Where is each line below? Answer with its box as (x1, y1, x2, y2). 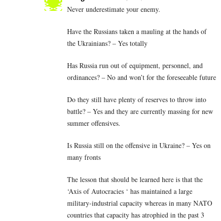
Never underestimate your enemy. (67, 4, 160, 14)
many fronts (67, 152, 101, 162)
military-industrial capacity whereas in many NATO (67, 198, 212, 208)
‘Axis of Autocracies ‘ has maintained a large (67, 186, 192, 196)
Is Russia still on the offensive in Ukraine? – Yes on (67, 141, 211, 150)
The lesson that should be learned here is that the (67, 175, 203, 184)
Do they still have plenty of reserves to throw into (67, 95, 206, 105)
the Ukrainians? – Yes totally (67, 38, 147, 48)
